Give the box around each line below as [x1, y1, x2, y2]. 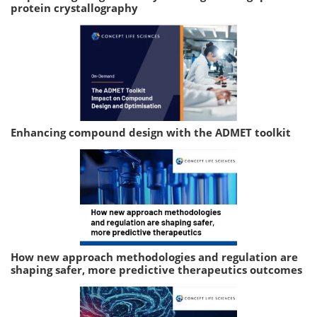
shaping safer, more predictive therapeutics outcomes [11, 263, 302, 277]
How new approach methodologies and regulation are [11, 250, 298, 265]
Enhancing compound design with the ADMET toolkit [11, 125, 291, 140]
